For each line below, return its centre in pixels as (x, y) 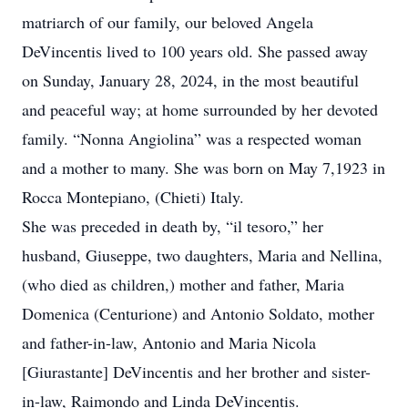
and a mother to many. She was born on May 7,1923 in (204, 168)
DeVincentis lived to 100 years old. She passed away (195, 51)
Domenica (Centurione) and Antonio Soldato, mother (198, 313)
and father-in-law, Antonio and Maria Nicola (169, 342)
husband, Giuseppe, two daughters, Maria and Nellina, (202, 255)
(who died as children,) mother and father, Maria (183, 284)
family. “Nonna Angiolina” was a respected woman (192, 138)
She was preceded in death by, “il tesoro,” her (173, 226)
